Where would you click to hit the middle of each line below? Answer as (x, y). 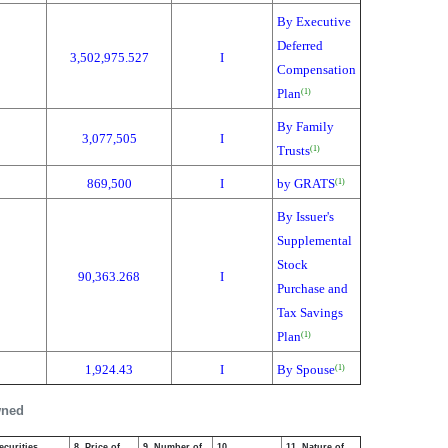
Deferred (300, 45)
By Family (305, 126)
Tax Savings (310, 312)
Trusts (293, 150)
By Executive (314, 21)
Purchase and (312, 288)
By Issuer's (305, 216)
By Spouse (306, 369)
